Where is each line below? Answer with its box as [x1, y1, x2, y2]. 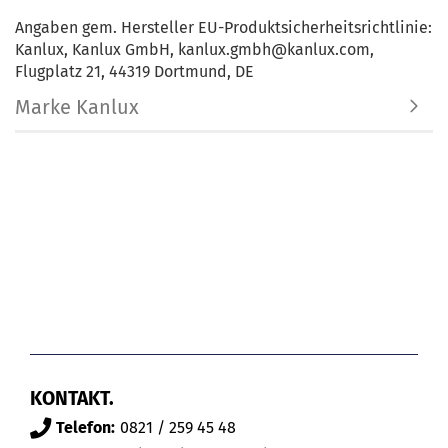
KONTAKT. [30, 386, 114, 410]
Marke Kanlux [15, 94, 139, 119]
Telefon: [56, 417, 115, 437]
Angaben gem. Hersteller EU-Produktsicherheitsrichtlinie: [15, 17, 432, 37]
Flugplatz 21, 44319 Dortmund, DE [15, 61, 254, 81]
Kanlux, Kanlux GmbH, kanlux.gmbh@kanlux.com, [15, 39, 374, 59]
